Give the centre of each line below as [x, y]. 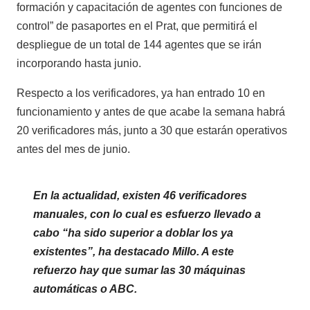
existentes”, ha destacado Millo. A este [134, 251]
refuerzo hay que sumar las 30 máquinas [139, 270]
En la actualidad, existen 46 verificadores [140, 195]
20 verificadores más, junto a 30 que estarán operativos [152, 130]
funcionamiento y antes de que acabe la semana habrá [151, 111]
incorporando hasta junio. [79, 63]
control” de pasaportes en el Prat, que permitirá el [137, 26]
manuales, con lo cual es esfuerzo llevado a [147, 214]
